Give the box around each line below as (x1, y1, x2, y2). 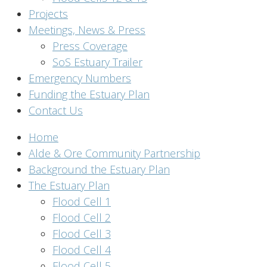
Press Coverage (52, 39, 128, 53)
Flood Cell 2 (52, 210, 111, 225)
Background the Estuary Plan (29, 162, 170, 176)
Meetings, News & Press (29, 23, 145, 37)
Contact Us (29, 103, 83, 117)
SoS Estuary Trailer (52, 55, 142, 69)
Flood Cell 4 (52, 243, 111, 257)
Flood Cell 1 (52, 194, 111, 209)
